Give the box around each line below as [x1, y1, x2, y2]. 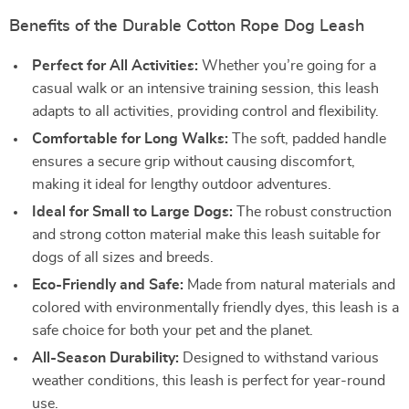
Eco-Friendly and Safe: [32, 278, 184, 292]
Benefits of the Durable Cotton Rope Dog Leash [9, 18, 364, 35]
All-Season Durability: [32, 351, 179, 365]
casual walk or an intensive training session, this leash [32, 81, 379, 96]
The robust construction [233, 204, 392, 219]
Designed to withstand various [179, 351, 379, 365]
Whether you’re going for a [198, 58, 376, 73]
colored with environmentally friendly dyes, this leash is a [32, 300, 399, 315]
